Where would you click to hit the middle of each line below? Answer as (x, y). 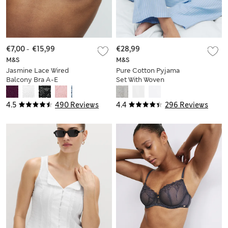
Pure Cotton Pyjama (148, 70)
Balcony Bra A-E (32, 79)
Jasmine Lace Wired (37, 70)
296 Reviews (187, 105)
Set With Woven (140, 79)
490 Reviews (77, 105)
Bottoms (130, 89)
